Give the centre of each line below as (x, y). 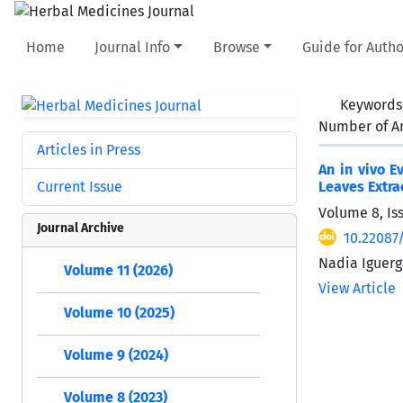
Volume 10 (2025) (119, 312)
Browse (236, 47)
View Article (357, 288)
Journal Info (133, 47)
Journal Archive (81, 228)
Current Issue (80, 186)
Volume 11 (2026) (118, 270)
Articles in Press (89, 149)
